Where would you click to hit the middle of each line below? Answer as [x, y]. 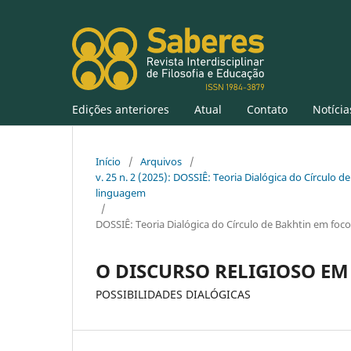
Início [108, 161]
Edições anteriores [121, 109]
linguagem [121, 192]
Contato [267, 109]
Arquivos [161, 161]
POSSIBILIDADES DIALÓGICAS [173, 294]
